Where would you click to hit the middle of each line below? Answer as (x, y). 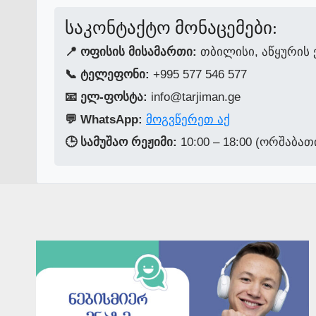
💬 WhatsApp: (104, 119)
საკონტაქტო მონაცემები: (171, 28)
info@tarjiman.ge (194, 97)
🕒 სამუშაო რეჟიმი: (121, 142)
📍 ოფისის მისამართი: (131, 51)
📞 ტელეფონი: (107, 74)
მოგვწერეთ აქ (188, 119)
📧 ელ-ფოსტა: (106, 97)
